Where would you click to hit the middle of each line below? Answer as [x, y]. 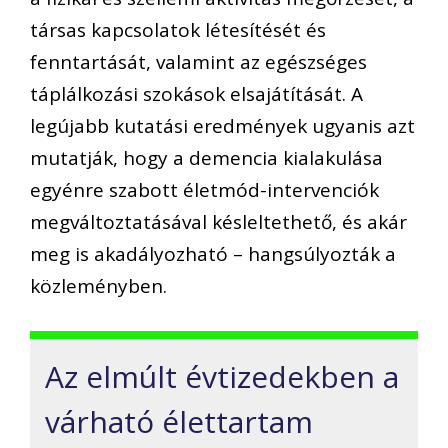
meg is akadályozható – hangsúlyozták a [213, 254]
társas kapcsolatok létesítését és [178, 30]
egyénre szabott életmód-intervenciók [204, 190]
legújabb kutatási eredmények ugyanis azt [222, 126]
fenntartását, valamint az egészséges [198, 62]
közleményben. [98, 286]
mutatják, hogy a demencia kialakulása [206, 158]
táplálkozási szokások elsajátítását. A [196, 94]
